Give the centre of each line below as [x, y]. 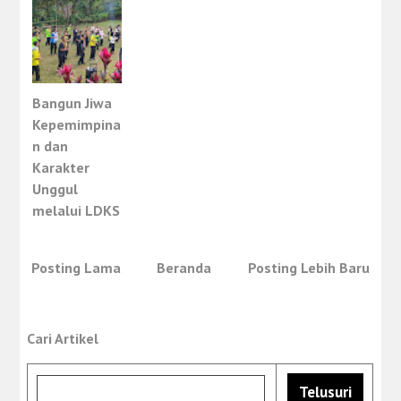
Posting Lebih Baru [308, 268]
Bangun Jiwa [73, 103]
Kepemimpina [77, 125]
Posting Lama [77, 268]
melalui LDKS [77, 211]
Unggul [55, 189]
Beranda [184, 268]
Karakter [61, 168]
